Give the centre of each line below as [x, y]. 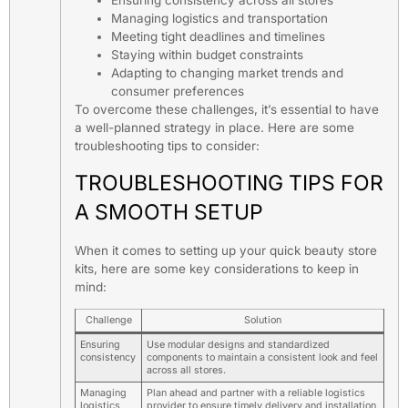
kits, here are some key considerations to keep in [217, 268]
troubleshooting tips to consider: [167, 146]
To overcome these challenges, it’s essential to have [227, 110]
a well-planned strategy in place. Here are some [214, 128]
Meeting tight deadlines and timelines [218, 37]
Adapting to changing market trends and [227, 73]
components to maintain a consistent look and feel [263, 357]
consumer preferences [178, 92]
